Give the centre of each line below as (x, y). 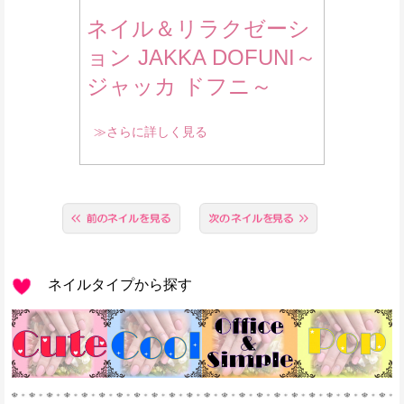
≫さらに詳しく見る (151, 131)
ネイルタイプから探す (113, 284)
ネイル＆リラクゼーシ (198, 28)
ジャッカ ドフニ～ (179, 86)
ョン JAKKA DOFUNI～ (202, 57)
